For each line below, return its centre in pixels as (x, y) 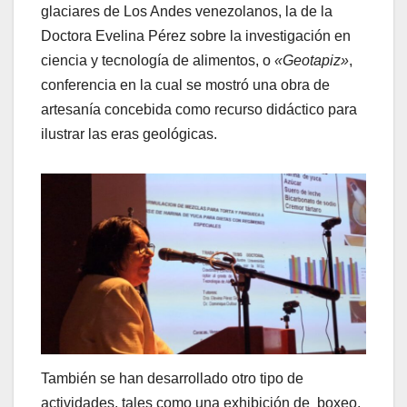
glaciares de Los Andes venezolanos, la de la (187, 12)
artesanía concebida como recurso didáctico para (199, 110)
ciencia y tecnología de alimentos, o (158, 61)
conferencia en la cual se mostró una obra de (185, 85)
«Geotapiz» (312, 61)
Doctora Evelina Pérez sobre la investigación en (196, 36)
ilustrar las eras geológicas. (129, 134)
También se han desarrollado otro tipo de (172, 379)
